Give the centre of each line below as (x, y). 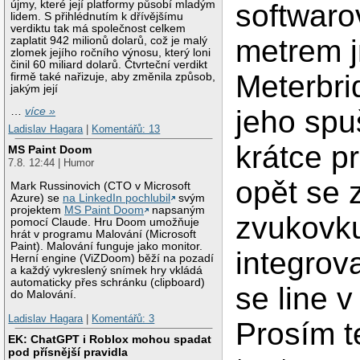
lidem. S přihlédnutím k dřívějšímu (97, 16)
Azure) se (37, 198)
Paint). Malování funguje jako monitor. (107, 247)
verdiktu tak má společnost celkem (98, 28)
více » (41, 112)
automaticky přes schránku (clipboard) (108, 283)
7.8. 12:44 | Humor (51, 163)
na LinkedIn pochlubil (117, 198)
